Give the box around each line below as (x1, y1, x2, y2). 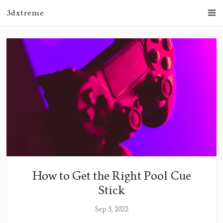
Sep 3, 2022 (95, 205, 128, 214)
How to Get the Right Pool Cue (32, 169, 191, 184)
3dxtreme (6, 8, 44, 17)
